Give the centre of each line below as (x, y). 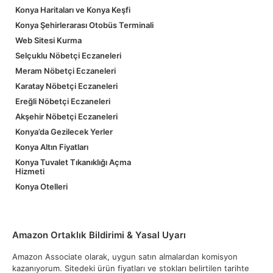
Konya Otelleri (41, 186)
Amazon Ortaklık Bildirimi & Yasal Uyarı (99, 235)
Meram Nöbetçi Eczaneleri (66, 71)
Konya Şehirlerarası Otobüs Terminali (84, 25)
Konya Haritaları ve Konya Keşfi (73, 10)
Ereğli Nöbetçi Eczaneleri (63, 101)
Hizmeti (30, 171)
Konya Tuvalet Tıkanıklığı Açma (73, 162)
